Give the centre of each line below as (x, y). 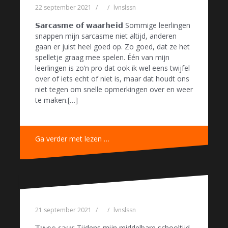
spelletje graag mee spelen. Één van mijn (102, 57)
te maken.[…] (56, 100)
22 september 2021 (63, 7)
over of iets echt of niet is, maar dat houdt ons (112, 78)
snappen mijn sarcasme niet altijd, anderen (106, 36)
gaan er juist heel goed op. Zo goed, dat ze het (112, 46)
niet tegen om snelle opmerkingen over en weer (114, 89)
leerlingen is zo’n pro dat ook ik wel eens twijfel (112, 68)
